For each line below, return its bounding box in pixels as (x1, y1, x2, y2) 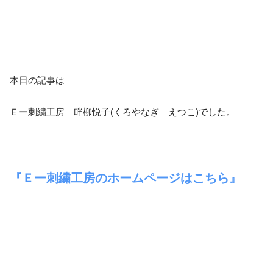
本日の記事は (10, 74, 65, 85)
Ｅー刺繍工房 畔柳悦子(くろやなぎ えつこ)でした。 (10, 106, 235, 117)
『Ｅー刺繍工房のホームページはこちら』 (10, 171, 241, 185)
